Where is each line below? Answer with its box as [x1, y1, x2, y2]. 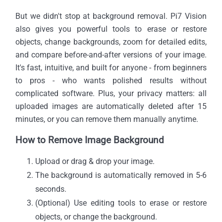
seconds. [35, 184, 66, 194]
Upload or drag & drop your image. [35, 156, 155, 166]
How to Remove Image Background [15, 134, 164, 146]
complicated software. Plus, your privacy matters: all [15, 88, 207, 98]
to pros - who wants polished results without [15, 75, 207, 85]
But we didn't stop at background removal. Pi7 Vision [15, 11, 207, 21]
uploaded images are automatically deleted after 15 [15, 101, 207, 111]
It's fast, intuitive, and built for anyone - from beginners [15, 62, 207, 72]
